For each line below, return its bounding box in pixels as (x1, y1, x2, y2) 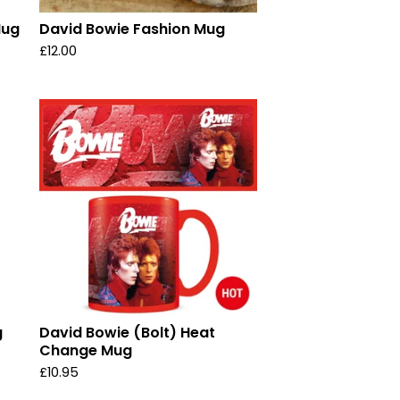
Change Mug (39, 340, 132, 361)
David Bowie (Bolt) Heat (39, 322, 215, 343)
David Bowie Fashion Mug (39, 19, 225, 39)
